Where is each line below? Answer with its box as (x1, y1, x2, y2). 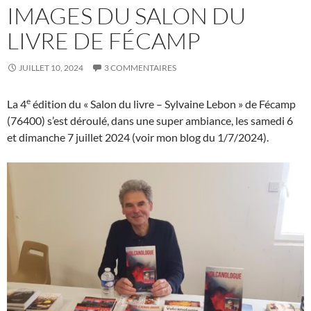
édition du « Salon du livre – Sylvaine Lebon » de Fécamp (31, 97, 296, 111)
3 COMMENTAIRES (104, 62, 176, 74)
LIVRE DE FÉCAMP (7, 26, 201, 56)
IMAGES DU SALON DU (7, 1, 246, 31)
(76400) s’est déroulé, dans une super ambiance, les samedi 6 (7, 114, 293, 128)
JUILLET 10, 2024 (19, 62, 83, 74)
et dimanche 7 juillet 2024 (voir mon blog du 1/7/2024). (7, 131, 269, 144)
